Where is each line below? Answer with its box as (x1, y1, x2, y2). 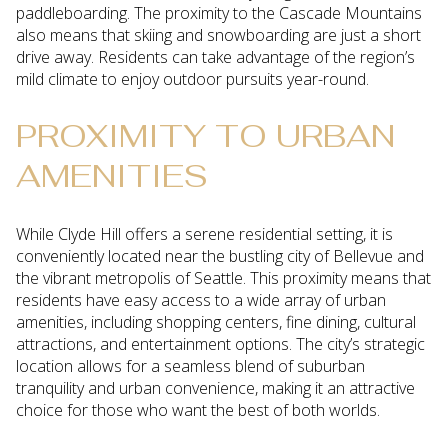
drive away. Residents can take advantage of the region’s (16, 45, 415, 68)
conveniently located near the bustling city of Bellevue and (16, 245, 424, 268)
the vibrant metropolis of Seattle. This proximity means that (16, 267, 431, 290)
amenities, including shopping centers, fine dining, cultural (16, 311, 416, 334)
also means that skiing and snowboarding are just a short (16, 23, 421, 46)
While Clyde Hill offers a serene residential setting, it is (16, 223, 393, 246)
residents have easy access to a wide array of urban (16, 289, 386, 312)
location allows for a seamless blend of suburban (16, 355, 365, 378)
